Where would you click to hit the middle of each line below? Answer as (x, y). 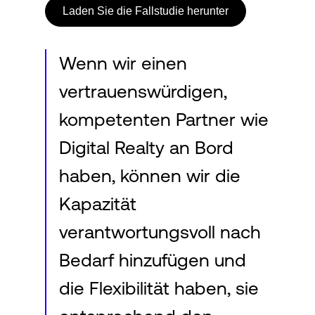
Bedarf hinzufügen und (153, 260)
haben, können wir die (150, 175)
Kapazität (98, 204)
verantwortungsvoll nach (160, 232)
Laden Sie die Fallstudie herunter (146, 11)
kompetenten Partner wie (164, 119)
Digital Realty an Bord (146, 147)
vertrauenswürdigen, (143, 91)
